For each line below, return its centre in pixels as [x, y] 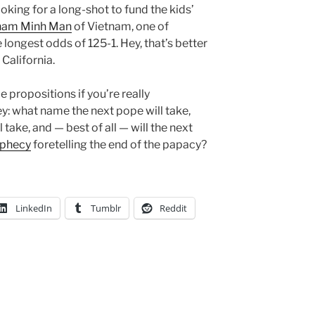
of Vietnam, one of [120, 26]
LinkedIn [34, 208]
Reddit [173, 208]
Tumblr [106, 208]
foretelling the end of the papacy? [119, 144]
